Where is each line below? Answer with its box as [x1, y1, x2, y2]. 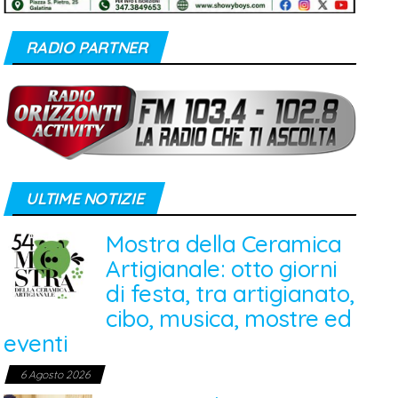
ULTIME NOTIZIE [26, 187, 144, 209]
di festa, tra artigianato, [106, 278, 354, 308]
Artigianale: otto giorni [106, 253, 338, 283]
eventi [4, 328, 68, 358]
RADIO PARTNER [26, 37, 147, 59]
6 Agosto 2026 [20, 367, 91, 381]
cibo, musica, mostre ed [106, 303, 352, 333]
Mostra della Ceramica [106, 228, 342, 259]
